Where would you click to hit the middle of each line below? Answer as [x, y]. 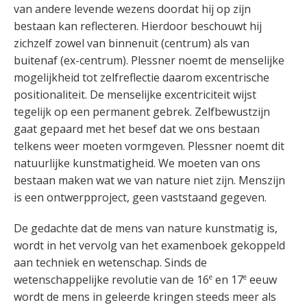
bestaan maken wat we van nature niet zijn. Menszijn [149, 180]
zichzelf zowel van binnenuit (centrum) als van [132, 43]
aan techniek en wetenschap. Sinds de [110, 262]
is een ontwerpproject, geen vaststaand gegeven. [140, 197]
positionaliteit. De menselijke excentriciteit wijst [135, 95]
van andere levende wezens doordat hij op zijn [132, 9]
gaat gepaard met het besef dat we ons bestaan [137, 129]
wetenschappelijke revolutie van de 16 [111, 280]
